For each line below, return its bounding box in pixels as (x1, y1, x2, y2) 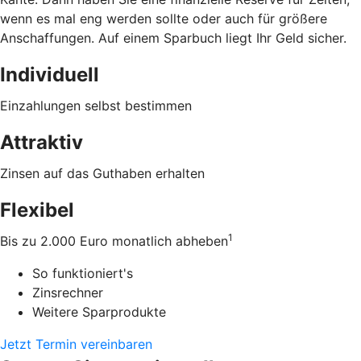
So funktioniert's (32, 264, 133, 281)
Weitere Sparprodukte (32, 303, 166, 320)
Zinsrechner (32, 284, 103, 301)
